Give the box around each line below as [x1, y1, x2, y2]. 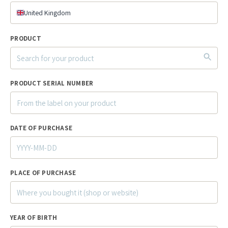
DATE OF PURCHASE [10, 124, 73, 133]
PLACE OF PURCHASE [10, 168, 76, 178]
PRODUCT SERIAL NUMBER [10, 79, 94, 88]
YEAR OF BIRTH [10, 213, 58, 222]
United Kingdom [24, 8, 71, 17]
